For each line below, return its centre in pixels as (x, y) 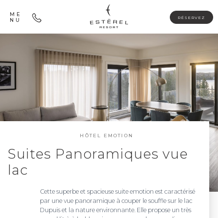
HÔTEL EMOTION (107, 136)
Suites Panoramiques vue (98, 154)
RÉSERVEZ (191, 17)
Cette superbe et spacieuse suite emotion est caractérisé (117, 192)
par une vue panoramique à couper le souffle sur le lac (116, 201)
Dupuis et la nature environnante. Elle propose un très (115, 210)
